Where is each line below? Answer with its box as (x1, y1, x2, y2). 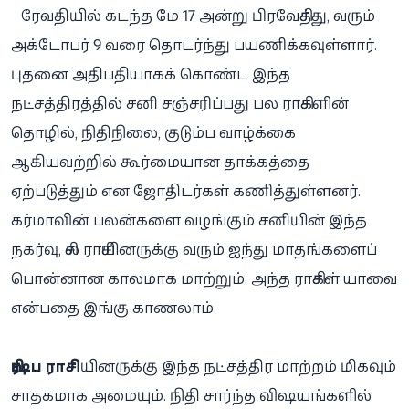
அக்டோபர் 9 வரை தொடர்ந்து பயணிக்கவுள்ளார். (11, 34, 377, 55)
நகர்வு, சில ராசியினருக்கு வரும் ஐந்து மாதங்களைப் (11, 238, 377, 259)
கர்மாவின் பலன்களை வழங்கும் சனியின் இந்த (11, 209, 367, 230)
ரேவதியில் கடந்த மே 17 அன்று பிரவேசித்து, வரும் (21, 5, 375, 26)
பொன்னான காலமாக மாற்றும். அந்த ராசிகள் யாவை (11, 267, 397, 288)
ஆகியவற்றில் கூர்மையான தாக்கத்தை (11, 151, 309, 172)
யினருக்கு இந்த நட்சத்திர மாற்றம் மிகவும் (80, 355, 396, 376)
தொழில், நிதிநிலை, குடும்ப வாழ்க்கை (11, 121, 296, 142)
